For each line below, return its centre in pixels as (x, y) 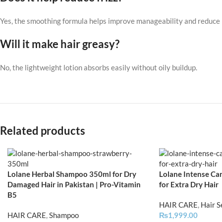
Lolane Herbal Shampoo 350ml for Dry (72, 174)
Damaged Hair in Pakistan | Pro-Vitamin (74, 184)
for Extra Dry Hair (189, 184)
